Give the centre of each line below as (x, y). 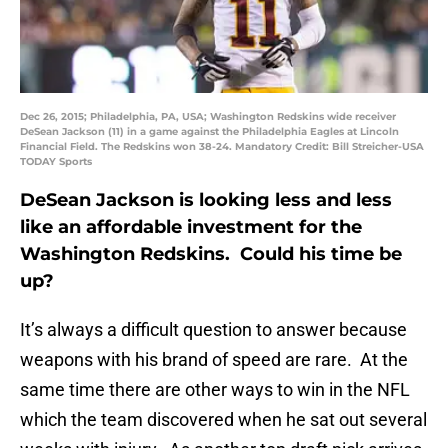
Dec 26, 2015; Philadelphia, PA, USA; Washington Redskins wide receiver (208, 117)
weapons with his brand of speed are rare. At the (214, 360)
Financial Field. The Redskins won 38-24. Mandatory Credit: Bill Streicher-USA (222, 147)
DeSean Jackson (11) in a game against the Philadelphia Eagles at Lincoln (209, 132)
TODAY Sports (56, 162)
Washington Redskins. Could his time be (211, 254)
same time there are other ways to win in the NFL (215, 390)
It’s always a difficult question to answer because (213, 330)
